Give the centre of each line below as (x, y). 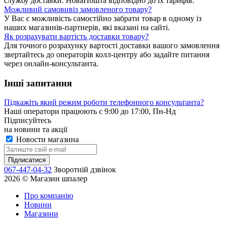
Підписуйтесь (28, 121)
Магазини (41, 214)
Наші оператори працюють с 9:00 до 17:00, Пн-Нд (90, 111)
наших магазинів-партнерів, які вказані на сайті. (87, 27)
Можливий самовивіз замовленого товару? (78, 9)
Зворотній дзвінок (85, 170)
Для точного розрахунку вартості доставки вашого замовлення (112, 45)
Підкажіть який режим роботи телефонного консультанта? (104, 102)
